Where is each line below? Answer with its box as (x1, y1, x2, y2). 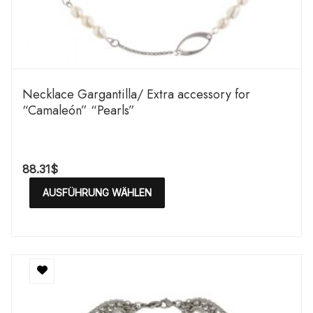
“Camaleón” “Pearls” (22, 101, 135, 119)
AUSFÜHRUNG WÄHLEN (43, 187, 152, 198)
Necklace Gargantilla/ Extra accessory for (22, 85, 250, 103)
